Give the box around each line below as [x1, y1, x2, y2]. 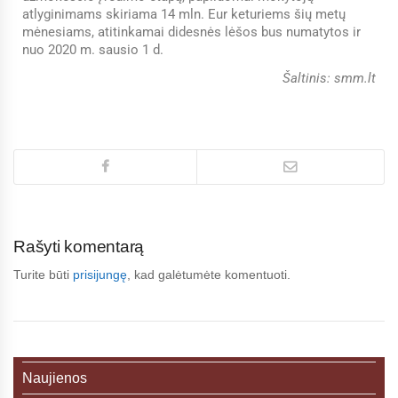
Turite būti [13, 267, 73, 282]
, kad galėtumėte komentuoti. [127, 267, 291, 282]
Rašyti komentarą [13, 237, 144, 256]
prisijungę [73, 267, 127, 282]
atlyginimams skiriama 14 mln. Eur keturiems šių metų [22, 6, 346, 22]
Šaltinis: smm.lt [283, 70, 376, 86]
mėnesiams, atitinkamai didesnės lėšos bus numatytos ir [22, 24, 361, 40]
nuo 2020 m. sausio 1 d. [22, 42, 163, 58]
